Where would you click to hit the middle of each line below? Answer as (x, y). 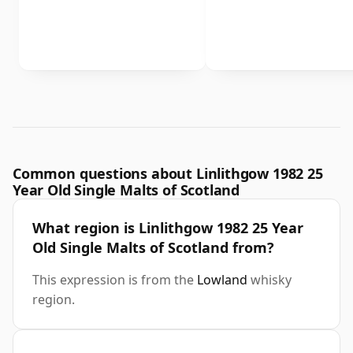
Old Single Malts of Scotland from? (153, 248)
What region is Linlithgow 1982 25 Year (168, 228)
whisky (269, 280)
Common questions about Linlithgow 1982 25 (168, 174)
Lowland (222, 280)
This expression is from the (115, 280)
